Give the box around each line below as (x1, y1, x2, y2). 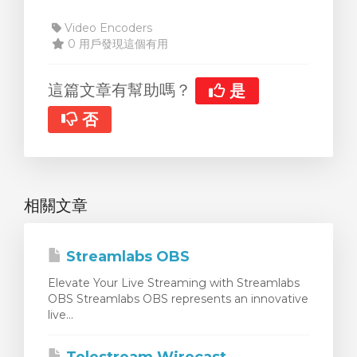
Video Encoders (61, 20, 152, 35)
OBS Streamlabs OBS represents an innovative (48, 292, 308, 307)
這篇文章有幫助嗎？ (48, 80, 195, 100)
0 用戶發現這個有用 (65, 36, 168, 51)
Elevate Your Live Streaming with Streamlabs (48, 276, 300, 291)
